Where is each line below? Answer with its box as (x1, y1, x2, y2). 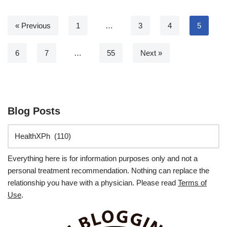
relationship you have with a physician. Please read (8, 178, 178, 187)
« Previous (15, 21, 51, 30)
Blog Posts (8, 105, 60, 117)
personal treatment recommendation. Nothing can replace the (8, 166, 209, 175)
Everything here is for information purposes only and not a (8, 154, 198, 163)
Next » (140, 48, 162, 57)
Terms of (178, 178, 207, 187)
